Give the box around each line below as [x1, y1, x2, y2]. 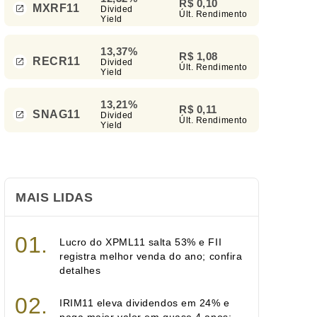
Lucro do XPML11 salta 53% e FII [59, 236, 222, 248]
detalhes [59, 265, 101, 276]
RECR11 [33, 54, 81, 67]
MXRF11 [33, 1, 80, 14]
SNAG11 [33, 108, 81, 120]
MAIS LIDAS [16, 190, 93, 204]
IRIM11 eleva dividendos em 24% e [59, 297, 230, 309]
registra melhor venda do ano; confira [59, 250, 243, 262]
